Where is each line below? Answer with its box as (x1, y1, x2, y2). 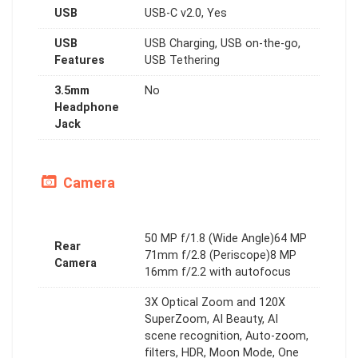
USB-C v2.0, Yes (145, 6, 227, 20)
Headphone (54, 100, 119, 114)
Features (54, 53, 105, 67)
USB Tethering (145, 53, 220, 67)
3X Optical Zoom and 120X (145, 295, 285, 309)
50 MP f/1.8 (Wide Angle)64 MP (145, 231, 307, 245)
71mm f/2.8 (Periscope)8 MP (145, 248, 296, 262)
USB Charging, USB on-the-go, (145, 36, 300, 50)
